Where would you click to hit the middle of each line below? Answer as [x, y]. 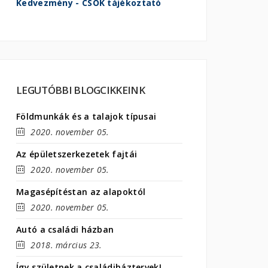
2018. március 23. [66, 245]
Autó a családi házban [65, 229]
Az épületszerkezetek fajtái [77, 154]
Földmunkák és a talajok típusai [86, 116]
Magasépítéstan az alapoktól [81, 192]
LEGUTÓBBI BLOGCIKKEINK [81, 90]
